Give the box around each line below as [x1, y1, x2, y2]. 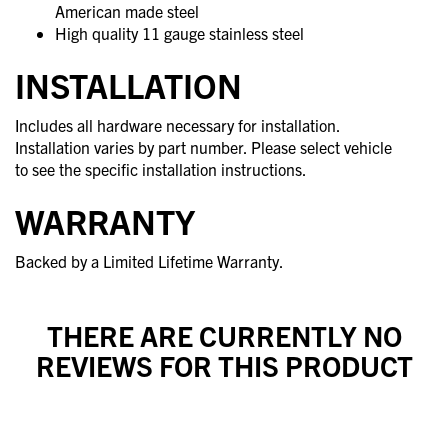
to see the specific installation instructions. [15, 159, 307, 180]
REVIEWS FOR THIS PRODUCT [35, 347, 413, 384]
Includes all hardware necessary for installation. [15, 115, 340, 136]
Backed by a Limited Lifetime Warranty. [15, 251, 284, 272]
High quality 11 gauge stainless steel [55, 23, 304, 44]
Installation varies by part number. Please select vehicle [15, 137, 392, 158]
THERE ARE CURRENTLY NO [46, 317, 402, 354]
